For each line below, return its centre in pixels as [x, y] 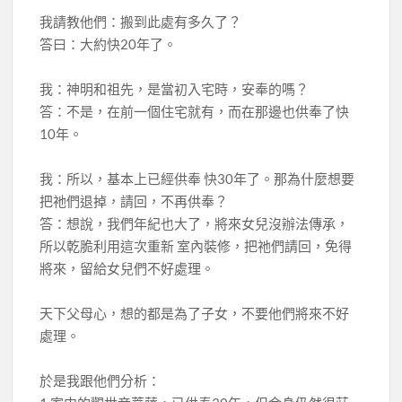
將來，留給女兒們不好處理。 [127, 268]
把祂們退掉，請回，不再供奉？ [134, 201]
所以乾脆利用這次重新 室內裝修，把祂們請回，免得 [196, 245]
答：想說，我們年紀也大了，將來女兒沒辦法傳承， [195, 223]
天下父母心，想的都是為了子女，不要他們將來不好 [195, 313]
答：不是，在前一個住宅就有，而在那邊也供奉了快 [195, 111]
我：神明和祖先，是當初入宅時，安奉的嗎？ [175, 88]
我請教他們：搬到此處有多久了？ [141, 21]
